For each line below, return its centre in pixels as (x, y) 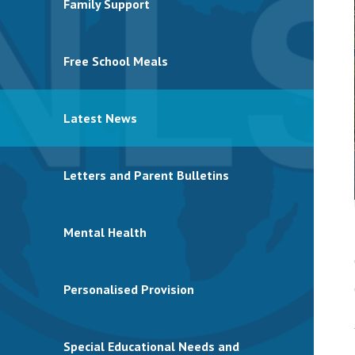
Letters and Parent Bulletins (146, 175)
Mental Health (105, 232)
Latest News (100, 118)
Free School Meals (116, 61)
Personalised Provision (129, 289)
